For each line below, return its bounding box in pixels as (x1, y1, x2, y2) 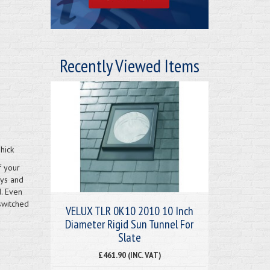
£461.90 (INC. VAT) (98, 250, 161, 260)
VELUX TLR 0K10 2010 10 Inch (65, 202, 193, 219)
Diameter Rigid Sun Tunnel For (65, 216, 194, 232)
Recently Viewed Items (59, 53, 199, 77)
